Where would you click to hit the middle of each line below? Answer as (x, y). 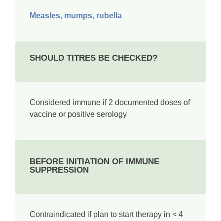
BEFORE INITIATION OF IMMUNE (94, 162)
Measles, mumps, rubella (76, 16)
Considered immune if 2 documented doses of (110, 102)
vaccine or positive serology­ (78, 114)
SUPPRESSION (59, 170)
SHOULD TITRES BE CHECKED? (93, 58)
